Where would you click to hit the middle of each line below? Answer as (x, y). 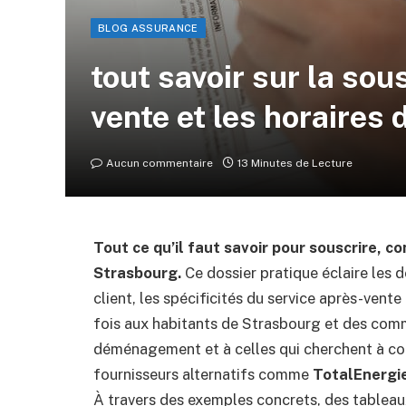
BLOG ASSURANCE (148, 28)
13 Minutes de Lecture (295, 163)
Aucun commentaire (159, 163)
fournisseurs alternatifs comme (203, 374)
